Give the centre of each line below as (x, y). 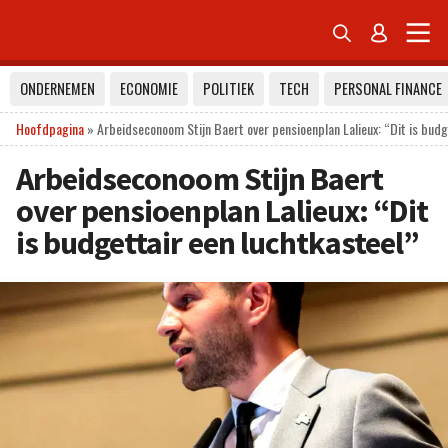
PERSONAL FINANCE (388, 88)
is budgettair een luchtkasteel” (218, 243)
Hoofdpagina (50, 128)
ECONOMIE (149, 88)
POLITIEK (228, 88)
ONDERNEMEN (57, 88)
